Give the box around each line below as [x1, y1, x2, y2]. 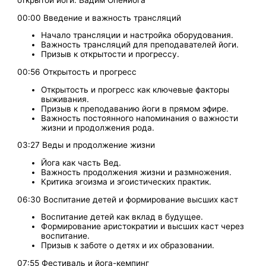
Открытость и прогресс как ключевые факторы [41, 84, 230, 94]
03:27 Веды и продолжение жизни [17, 140, 156, 150]
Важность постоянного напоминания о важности [41, 113, 239, 123]
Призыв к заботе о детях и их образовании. [41, 240, 215, 251]
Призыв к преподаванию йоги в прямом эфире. [41, 103, 229, 113]
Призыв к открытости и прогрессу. [41, 49, 180, 59]
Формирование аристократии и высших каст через [41, 221, 245, 232]
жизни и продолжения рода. [41, 122, 155, 132]
